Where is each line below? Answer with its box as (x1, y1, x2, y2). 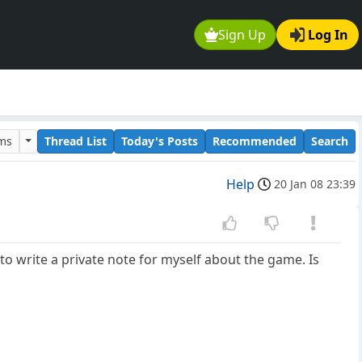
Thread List (44, 133, 107, 149)
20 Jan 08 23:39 (274, 176, 356, 192)
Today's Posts (121, 133, 198, 149)
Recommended (213, 133, 297, 149)
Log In (308, 26, 348, 44)
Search (311, 133, 348, 149)
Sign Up (218, 26, 267, 44)
